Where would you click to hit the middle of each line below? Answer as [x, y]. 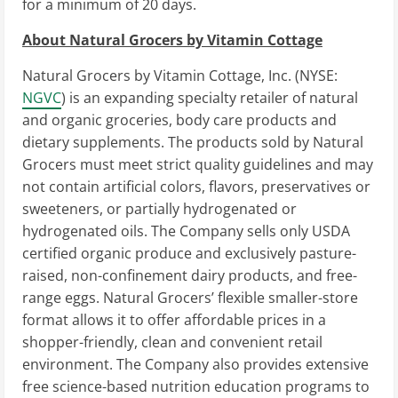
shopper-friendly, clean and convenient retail [172, 342]
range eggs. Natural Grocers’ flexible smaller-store [190, 297]
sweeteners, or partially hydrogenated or [159, 208]
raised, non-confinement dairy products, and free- [190, 275]
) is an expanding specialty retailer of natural [210, 97]
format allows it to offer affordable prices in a [174, 319]
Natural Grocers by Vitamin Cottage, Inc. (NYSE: [180, 75]
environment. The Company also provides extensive [195, 364]
